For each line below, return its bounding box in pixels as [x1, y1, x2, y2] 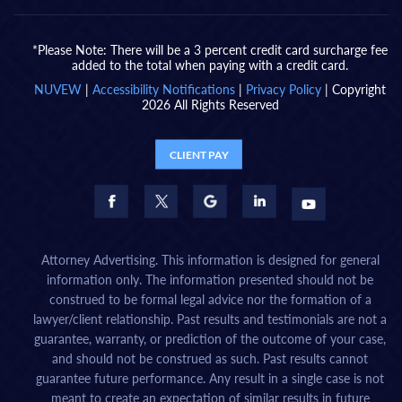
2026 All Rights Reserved [141, 97, 279, 113]
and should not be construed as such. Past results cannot [52, 351, 368, 367]
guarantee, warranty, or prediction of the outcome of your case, [34, 331, 386, 347]
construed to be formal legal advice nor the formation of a [48, 292, 371, 308]
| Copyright [321, 82, 386, 98]
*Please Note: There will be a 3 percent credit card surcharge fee [32, 42, 388, 58]
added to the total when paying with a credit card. [72, 57, 348, 74]
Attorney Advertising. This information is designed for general [40, 252, 380, 268]
